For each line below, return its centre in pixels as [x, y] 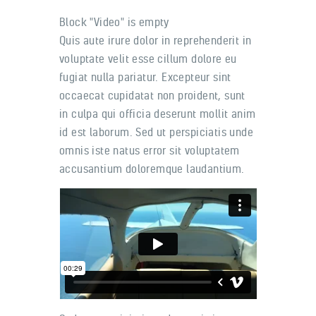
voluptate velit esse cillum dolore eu [148, 59]
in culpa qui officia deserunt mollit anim [158, 114]
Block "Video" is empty [114, 22]
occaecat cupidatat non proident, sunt [152, 96]
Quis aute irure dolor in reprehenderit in [156, 41]
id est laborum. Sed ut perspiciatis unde [156, 132]
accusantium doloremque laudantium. [152, 169]
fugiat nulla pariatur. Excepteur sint [145, 77]
